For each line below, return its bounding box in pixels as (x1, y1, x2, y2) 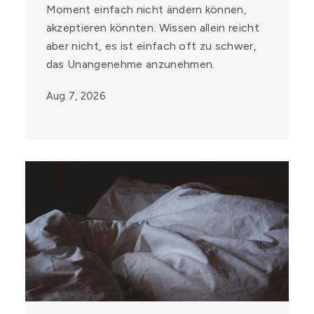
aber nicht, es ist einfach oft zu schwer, (46, 39, 257, 53)
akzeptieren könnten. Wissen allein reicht (46, 21, 259, 34)
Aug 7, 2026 (46, 90, 105, 102)
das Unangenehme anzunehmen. (46, 57, 215, 71)
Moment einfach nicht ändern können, (46, 3, 247, 16)
